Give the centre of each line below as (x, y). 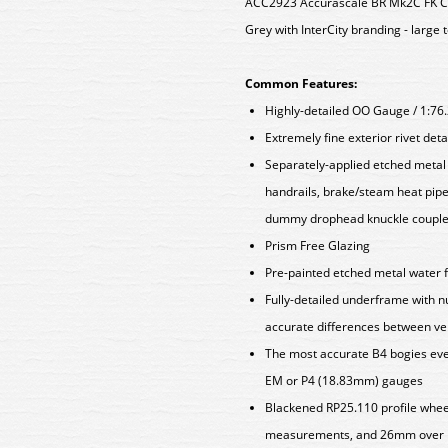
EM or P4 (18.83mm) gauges (344, 380)
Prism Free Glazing (317, 245)
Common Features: (301, 83)
